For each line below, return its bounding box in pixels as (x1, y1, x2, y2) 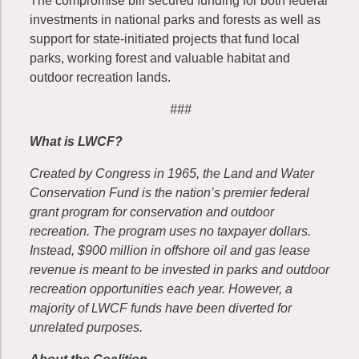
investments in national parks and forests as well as (30, 13, 321, 26)
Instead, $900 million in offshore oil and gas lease (30, 244, 310, 257)
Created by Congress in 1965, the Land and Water (30, 167, 314, 180)
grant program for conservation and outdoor (30, 205, 274, 219)
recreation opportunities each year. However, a (30, 282, 292, 296)
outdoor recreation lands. (30, 71, 171, 84)
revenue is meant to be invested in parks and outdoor (30, 263, 329, 276)
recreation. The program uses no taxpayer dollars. (30, 224, 311, 238)
